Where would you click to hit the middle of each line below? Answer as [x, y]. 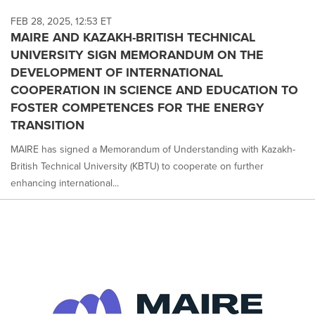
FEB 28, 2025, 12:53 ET [61, 21]
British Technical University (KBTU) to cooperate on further [137, 166]
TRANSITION [47, 125]
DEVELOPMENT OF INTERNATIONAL [117, 72]
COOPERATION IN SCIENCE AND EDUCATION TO [154, 90]
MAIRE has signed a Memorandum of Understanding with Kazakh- [153, 149]
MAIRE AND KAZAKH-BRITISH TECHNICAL [133, 37]
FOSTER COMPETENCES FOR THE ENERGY [137, 107]
